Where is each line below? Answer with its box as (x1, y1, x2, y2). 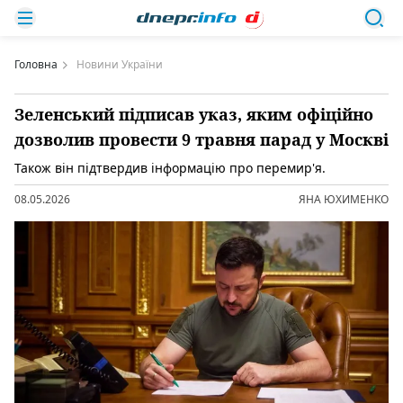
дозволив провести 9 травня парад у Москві (14, 129, 389, 150)
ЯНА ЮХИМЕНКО (299, 192, 389, 207)
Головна (14, 57, 58, 72)
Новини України (76, 57, 163, 72)
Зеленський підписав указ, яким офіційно (14, 103, 373, 125)
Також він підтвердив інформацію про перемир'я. (14, 159, 326, 176)
